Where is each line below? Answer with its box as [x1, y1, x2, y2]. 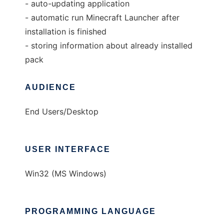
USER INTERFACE [25, 145, 110, 153]
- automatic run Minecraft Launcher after [25, 12, 179, 22]
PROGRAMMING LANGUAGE [25, 207, 156, 215]
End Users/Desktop [25, 106, 98, 116]
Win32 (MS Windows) [25, 168, 106, 178]
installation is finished [25, 26, 106, 36]
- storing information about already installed [25, 40, 192, 50]
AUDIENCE [25, 83, 76, 91]
